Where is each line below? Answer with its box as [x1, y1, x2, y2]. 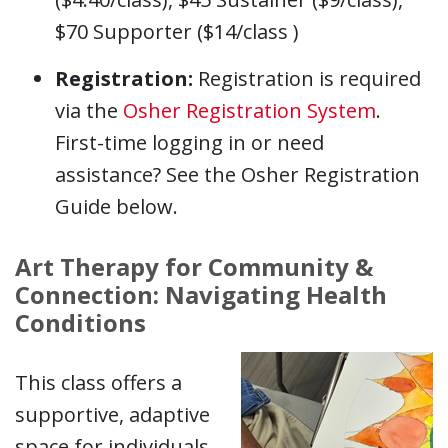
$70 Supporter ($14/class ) [55, 18, 299, 46]
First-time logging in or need [55, 129, 324, 157]
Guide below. [55, 193, 178, 221]
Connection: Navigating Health [15, 278, 387, 312]
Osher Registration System [123, 97, 376, 125]
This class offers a [15, 369, 182, 397]
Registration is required [193, 65, 421, 93]
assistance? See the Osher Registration [55, 161, 420, 189]
